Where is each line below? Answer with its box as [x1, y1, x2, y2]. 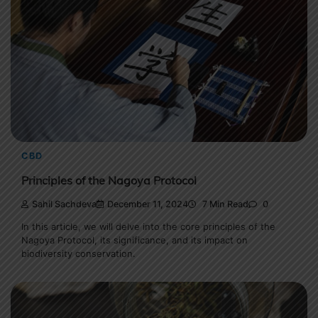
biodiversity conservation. [21, 248, 136, 260]
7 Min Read [200, 199, 248, 210]
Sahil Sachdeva [32, 199, 97, 210]
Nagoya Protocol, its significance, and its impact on [21, 234, 248, 246]
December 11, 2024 [107, 199, 188, 210]
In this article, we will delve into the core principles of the [21, 221, 275, 233]
